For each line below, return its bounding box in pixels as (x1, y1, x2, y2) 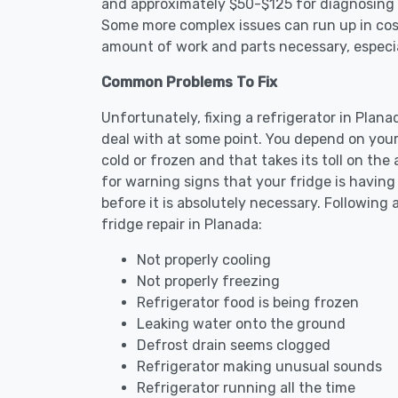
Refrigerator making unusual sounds (137, 358, 382, 375)
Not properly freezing (137, 273, 280, 290)
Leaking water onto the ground (137, 315, 346, 332)
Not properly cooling (137, 251, 271, 268)
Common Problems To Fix (101, 74, 277, 91)
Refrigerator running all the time (137, 379, 355, 396)
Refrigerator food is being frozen (137, 294, 359, 311)
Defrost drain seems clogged (137, 337, 330, 354)
